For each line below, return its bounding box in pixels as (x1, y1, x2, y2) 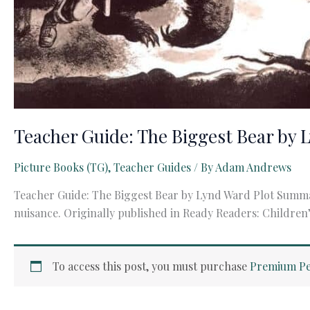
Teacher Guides (113, 160, 191, 175)
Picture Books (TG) (14, 160, 108, 175)
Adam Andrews (215, 160, 291, 175)
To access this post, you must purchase (53, 259, 250, 274)
